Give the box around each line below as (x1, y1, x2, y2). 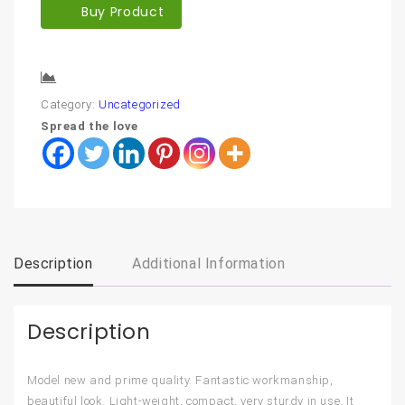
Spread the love (41, 119, 138, 134)
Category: (41, 98, 99, 112)
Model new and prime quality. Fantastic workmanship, (27, 373, 334, 388)
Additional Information (132, 255, 286, 273)
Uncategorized (99, 98, 181, 112)
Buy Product (81, 3, 165, 22)
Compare (64, 71, 123, 87)
